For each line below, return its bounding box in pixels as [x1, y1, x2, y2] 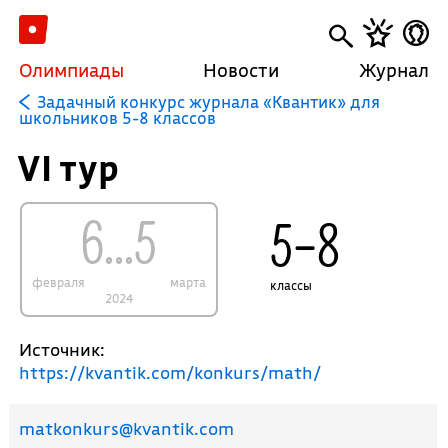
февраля [31, 275, 85, 290]
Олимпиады [18, 58, 124, 82]
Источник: [18, 338, 105, 361]
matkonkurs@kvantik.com [18, 417, 234, 440]
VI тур [16, 145, 119, 191]
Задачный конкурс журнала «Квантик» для [36, 91, 380, 112]
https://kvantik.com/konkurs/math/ [18, 361, 321, 384]
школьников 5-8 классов [18, 107, 216, 128]
